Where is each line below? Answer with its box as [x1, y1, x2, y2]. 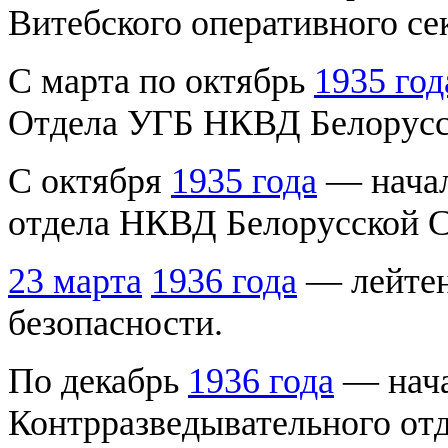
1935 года [171, 160, 317, 201]
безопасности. [8, 302, 223, 343]
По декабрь [8, 360, 188, 401]
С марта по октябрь [8, 60, 314, 101]
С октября [8, 160, 171, 201]
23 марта [8, 260, 142, 301]
